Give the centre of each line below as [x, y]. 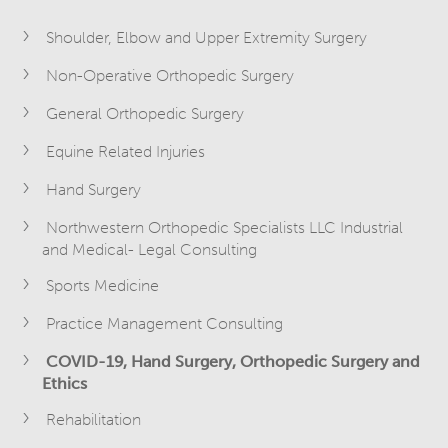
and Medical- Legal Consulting [150, 250]
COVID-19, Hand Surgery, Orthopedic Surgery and [233, 362]
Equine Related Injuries [126, 152]
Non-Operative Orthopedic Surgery [170, 76]
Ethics [65, 384]
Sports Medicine [103, 286]
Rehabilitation [94, 420]
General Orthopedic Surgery [145, 114]
